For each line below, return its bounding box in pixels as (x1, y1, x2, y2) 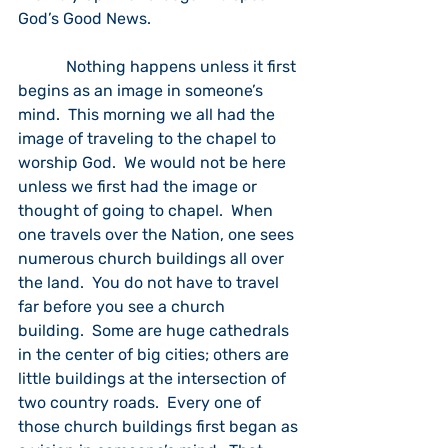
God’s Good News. (18, 9, 151, 28)
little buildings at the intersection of (18, 369, 290, 388)
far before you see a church (18, 297, 229, 316)
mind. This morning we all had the (18, 105, 279, 124)
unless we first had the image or (18, 177, 261, 196)
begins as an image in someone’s (18, 81, 267, 100)
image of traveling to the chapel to (18, 129, 280, 148)
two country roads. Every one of (18, 393, 265, 412)
